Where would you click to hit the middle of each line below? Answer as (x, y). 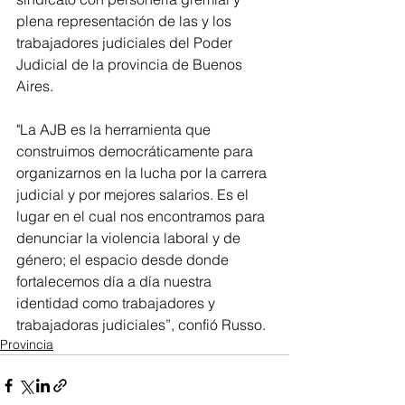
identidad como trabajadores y (118, 303)
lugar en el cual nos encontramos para (142, 217)
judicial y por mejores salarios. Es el (134, 195)
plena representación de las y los (126, 21)
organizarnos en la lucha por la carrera (143, 173)
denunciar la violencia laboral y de (130, 238)
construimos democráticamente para (137, 151)
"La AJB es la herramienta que (115, 130)
